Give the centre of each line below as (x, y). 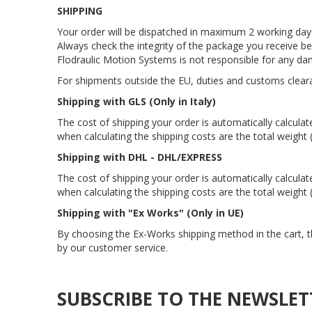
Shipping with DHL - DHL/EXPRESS (140, 157)
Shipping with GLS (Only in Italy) (136, 101)
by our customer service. (112, 248)
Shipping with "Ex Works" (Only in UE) (150, 213)
